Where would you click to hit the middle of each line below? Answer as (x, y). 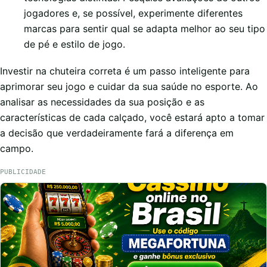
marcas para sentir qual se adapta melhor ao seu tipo (145, 29)
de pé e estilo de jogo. (74, 44)
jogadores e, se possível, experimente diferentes (133, 13)
